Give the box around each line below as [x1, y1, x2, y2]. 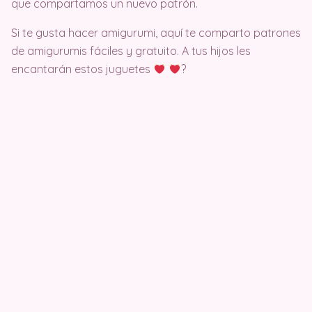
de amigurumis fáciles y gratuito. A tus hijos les [11, 43, 251, 58]
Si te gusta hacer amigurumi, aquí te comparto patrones [11, 25, 301, 40]
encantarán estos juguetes [11, 61, 153, 76]
